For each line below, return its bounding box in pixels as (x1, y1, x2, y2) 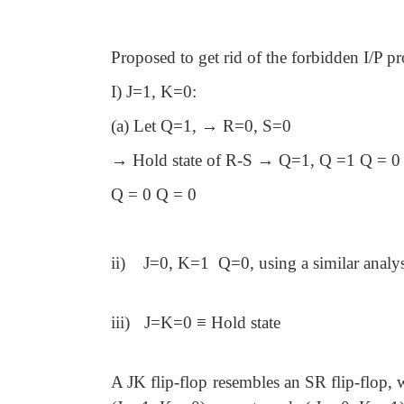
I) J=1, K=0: (111, 82, 201, 101)
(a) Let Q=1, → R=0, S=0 (111, 116, 291, 135)
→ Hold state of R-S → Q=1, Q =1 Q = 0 (111, 151, 400, 170)
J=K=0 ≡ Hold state (144, 313, 280, 332)
